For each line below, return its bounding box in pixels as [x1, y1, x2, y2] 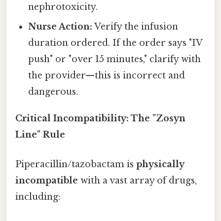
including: [15, 191, 60, 202]
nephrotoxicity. [28, 1, 98, 13]
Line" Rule [15, 129, 65, 141]
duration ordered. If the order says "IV [28, 37, 203, 49]
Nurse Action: [28, 21, 93, 33]
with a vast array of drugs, [78, 175, 197, 186]
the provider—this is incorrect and [28, 70, 185, 81]
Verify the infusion [92, 21, 179, 33]
